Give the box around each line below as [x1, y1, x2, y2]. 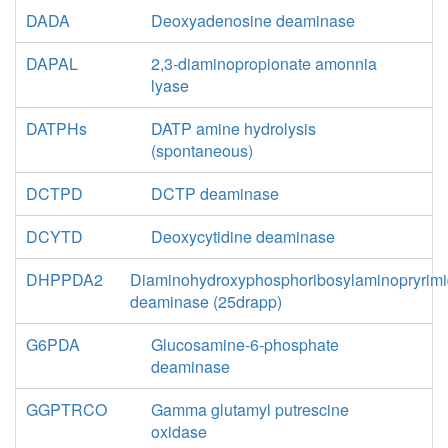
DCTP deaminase [150, 182, 279, 205]
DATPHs [26, 117, 87, 140]
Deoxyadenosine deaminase [150, 9, 355, 32]
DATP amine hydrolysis [150, 117, 316, 140]
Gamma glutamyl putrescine [150, 398, 349, 421]
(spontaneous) [150, 139, 253, 162]
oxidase [150, 420, 207, 443]
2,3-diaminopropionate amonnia [150, 52, 377, 75]
